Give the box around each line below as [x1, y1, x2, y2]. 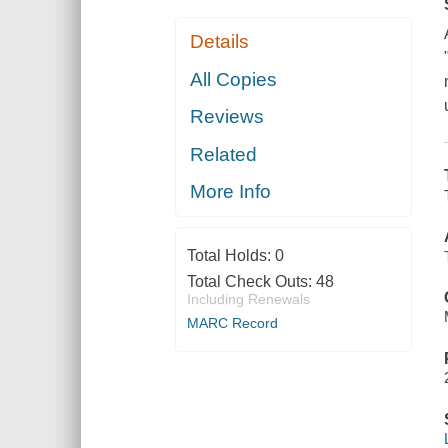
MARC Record [186, 315, 278, 332]
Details [190, 31, 250, 53]
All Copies [190, 68, 278, 90]
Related [190, 143, 258, 165]
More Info [190, 181, 272, 203]
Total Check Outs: [186, 273, 316, 291]
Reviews [190, 106, 265, 128]
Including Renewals [186, 291, 310, 308]
